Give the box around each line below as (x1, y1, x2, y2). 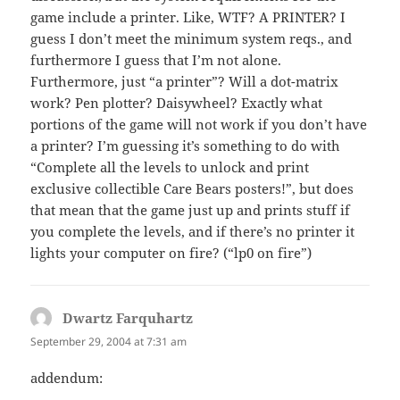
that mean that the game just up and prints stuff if (30, 201, 351, 220)
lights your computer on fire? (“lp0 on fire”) (30, 244, 312, 262)
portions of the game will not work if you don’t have (30, 115, 368, 134)
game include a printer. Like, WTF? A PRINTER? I (30, 8, 346, 27)
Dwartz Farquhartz (62, 309, 194, 328)
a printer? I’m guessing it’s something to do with (30, 137, 341, 155)
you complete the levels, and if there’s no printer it (30, 222, 355, 241)
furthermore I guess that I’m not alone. (30, 51, 282, 70)
